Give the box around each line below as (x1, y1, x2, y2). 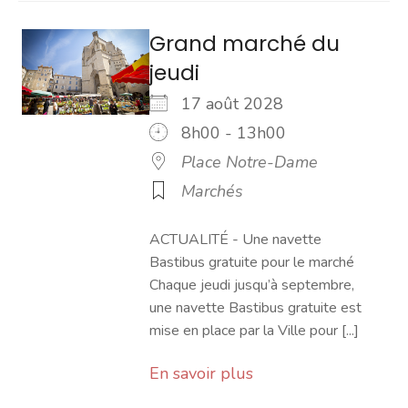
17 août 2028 (181, 93, 301, 115)
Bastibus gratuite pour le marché (149, 252, 354, 272)
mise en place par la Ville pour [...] (149, 321, 359, 341)
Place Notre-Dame (181, 151, 318, 173)
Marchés (181, 180, 243, 202)
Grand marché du (149, 28, 340, 58)
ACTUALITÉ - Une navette (149, 229, 321, 250)
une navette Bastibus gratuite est (149, 298, 362, 318)
